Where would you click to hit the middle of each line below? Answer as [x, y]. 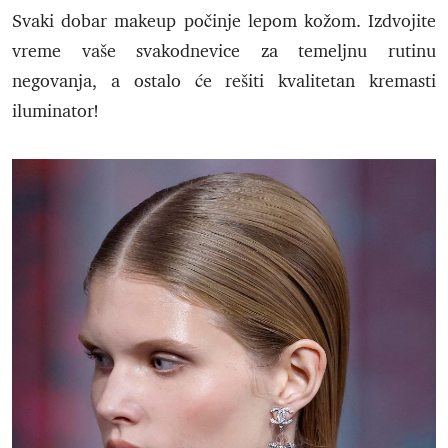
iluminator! [55, 111]
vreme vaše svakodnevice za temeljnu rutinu [224, 51]
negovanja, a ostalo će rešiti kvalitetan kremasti [224, 81]
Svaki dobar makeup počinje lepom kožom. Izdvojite [224, 21]
